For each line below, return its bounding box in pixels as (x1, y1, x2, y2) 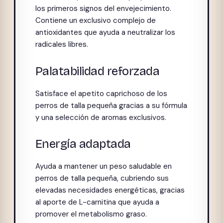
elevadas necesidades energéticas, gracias (35, 185, 185, 195)
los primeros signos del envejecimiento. (35, 3, 171, 14)
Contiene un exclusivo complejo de (35, 15, 156, 26)
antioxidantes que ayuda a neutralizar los (35, 27, 175, 38)
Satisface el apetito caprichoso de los (35, 88, 167, 99)
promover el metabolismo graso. (35, 209, 147, 219)
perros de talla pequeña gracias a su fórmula (35, 100, 187, 111)
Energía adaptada (35, 136, 131, 151)
